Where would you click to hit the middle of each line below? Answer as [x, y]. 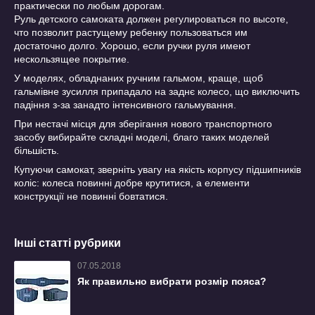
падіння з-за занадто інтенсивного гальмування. [125, 105]
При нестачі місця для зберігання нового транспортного [143, 124]
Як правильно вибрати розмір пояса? [172, 281]
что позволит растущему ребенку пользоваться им [131, 32]
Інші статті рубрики [67, 243]
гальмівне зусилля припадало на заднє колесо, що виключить [157, 91]
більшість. [37, 150]
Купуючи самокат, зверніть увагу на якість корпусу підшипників [157, 169]
